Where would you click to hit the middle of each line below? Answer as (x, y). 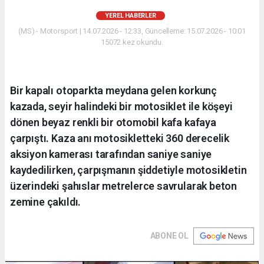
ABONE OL (169, 236)
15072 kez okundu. (132, 42)
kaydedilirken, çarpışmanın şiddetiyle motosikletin (128, 170)
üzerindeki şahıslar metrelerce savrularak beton (123, 186)
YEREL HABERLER (131, 16)
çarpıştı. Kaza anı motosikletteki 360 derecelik (120, 138)
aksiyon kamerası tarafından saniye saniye (111, 154)
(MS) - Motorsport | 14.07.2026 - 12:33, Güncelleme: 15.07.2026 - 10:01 (132, 31)
